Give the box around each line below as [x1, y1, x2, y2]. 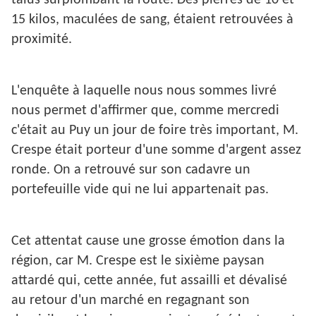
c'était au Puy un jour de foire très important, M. [11, 123, 298, 138]
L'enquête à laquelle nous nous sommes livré [11, 84, 276, 99]
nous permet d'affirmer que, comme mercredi [11, 104, 279, 119]
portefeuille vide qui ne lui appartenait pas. [11, 183, 269, 197]
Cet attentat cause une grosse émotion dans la [11, 234, 285, 249]
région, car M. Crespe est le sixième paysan [11, 254, 265, 269]
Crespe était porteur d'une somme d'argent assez [11, 143, 301, 158]
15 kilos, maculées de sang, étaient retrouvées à [11, 13, 293, 28]
